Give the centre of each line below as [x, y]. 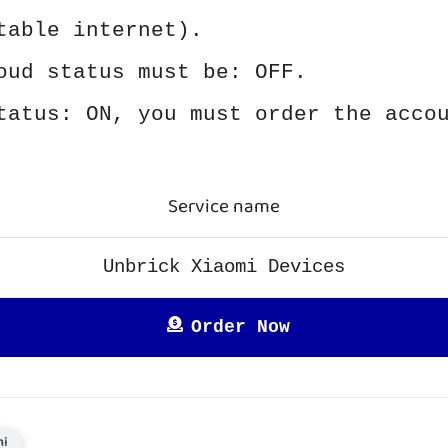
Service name [224, 207]
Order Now [240, 327]
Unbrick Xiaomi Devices [224, 267]
